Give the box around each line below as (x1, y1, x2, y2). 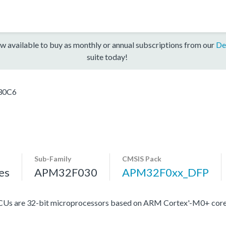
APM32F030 (34, 165, 97, 179)
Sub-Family (34, 154, 71, 163)
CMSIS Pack (122, 154, 161, 163)
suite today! (86, 51, 128, 62)
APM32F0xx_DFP (122, 165, 209, 179)
